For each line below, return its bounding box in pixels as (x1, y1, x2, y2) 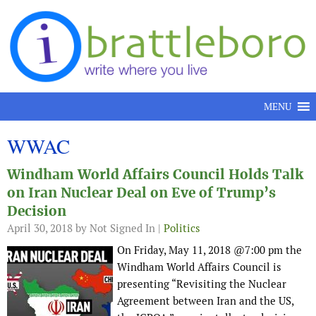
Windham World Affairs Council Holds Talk (7, 166, 303, 184)
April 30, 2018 (7, 221, 73, 236)
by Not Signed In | (73, 221, 164, 236)
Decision (7, 202, 66, 221)
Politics (164, 221, 200, 236)
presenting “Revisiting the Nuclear (117, 277, 286, 291)
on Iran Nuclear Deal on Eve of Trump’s (7, 184, 276, 202)
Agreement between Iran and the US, (117, 294, 293, 308)
